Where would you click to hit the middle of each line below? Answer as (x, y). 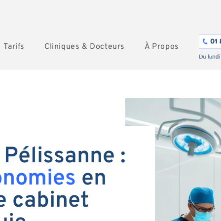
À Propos (162, 47)
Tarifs (14, 47)
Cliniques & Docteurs (84, 47)
